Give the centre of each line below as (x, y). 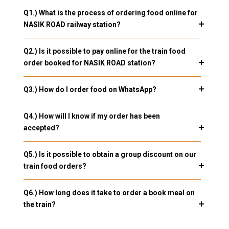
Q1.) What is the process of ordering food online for (110, 13)
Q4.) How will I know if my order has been (91, 116)
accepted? (41, 128)
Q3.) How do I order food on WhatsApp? (90, 90)
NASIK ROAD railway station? (72, 25)
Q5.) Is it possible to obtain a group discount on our (110, 155)
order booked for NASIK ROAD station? (89, 63)
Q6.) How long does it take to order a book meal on (109, 193)
